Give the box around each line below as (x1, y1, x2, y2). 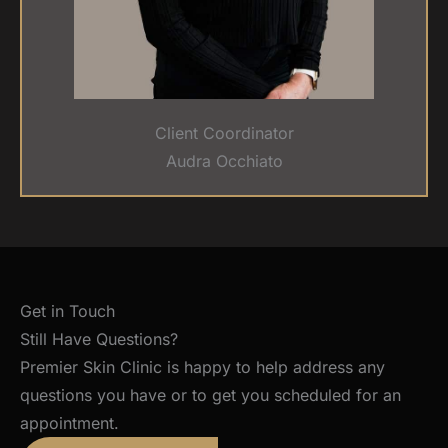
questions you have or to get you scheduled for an (20, 385, 401, 406)
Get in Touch (20, 301, 115, 322)
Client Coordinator (154, 123, 294, 144)
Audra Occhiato (165, 151, 283, 172)
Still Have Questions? (20, 329, 178, 350)
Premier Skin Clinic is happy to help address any (20, 357, 385, 378)
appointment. (20, 413, 119, 434)
